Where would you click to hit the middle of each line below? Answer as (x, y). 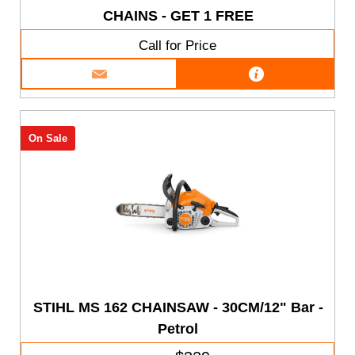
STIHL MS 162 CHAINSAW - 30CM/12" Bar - (178, 307)
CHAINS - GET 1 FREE (178, 15)
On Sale (48, 139)
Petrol (178, 328)
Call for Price (177, 45)
